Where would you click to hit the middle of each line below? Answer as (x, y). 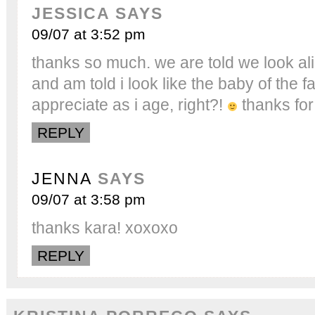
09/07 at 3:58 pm (89, 199)
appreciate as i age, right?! (129, 104)
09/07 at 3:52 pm (89, 34)
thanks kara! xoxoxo (105, 227)
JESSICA (71, 13)
